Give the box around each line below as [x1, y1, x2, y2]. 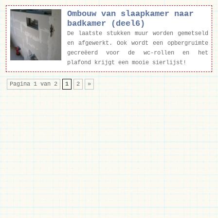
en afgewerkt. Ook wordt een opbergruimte [67, 40, 208, 47]
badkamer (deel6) [67, 19, 145, 29]
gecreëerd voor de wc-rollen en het [67, 50, 208, 57]
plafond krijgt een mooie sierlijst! [67, 59, 186, 67]
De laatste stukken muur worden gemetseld [67, 30, 208, 37]
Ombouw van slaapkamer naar [67, 9, 194, 19]
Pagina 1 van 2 [10, 80, 57, 88]
